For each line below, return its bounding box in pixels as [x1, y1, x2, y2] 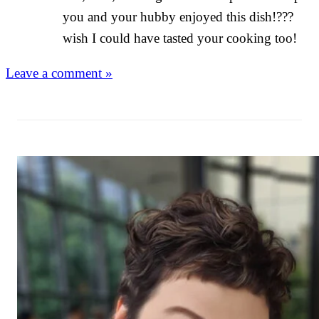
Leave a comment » [6, 65, 113, 80]
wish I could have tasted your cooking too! [63, 30, 297, 46]
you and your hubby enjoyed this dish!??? [63, 9, 293, 24]
